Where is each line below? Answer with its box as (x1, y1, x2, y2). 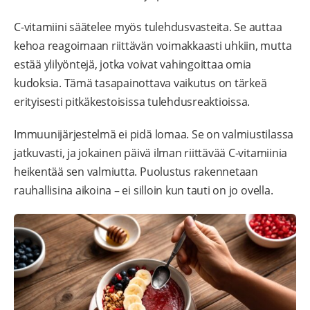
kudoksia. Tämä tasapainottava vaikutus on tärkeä (14, 75, 267, 91)
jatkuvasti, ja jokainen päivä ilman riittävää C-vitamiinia (14, 145, 288, 161)
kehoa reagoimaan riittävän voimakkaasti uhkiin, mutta (14, 38, 292, 54)
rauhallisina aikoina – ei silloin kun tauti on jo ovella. (14, 183, 273, 199)
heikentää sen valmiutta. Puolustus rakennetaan (14, 164, 258, 180)
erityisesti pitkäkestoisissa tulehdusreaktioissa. (14, 94, 250, 110)
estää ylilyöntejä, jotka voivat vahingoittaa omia (14, 57, 252, 73)
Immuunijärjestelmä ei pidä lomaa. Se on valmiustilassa (14, 127, 294, 143)
